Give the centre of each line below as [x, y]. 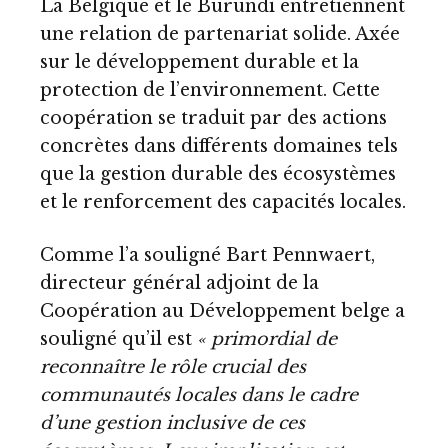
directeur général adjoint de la [179, 283]
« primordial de [267, 339]
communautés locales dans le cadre [199, 395]
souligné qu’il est [118, 339]
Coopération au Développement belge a [222, 311]
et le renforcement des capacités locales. [223, 201]
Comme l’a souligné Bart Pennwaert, [207, 255]
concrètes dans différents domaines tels [219, 145]
